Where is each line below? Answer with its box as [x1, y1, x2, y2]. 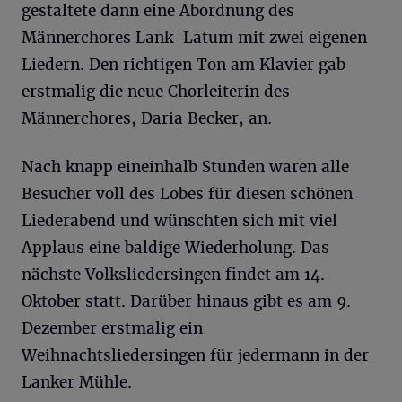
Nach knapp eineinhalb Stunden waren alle [22, 157, 349, 177]
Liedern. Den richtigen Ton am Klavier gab [22, 55, 345, 74]
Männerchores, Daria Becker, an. [22, 109, 272, 128]
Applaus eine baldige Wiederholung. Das [22, 238, 329, 258]
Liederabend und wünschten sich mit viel [22, 211, 337, 231]
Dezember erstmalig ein [22, 319, 203, 338]
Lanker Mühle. [22, 372, 132, 392]
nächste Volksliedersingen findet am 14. [22, 265, 325, 284]
